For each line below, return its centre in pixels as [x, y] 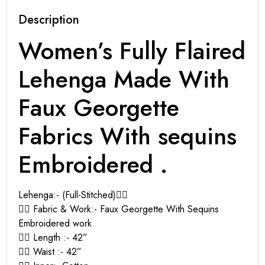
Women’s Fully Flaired [132, 51]
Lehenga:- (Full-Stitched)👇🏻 [73, 195]
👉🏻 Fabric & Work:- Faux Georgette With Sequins [119, 209]
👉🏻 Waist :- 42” [50, 251]
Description [49, 20]
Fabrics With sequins [127, 136]
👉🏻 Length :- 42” [53, 237]
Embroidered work [55, 223]
